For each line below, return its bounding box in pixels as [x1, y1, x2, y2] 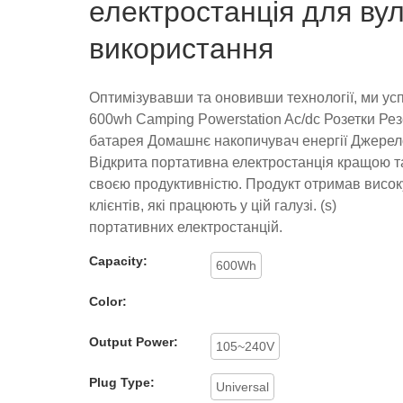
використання [89, 31, 273, 65]
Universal [216, 379, 269, 394]
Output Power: [89, 334, 178, 349]
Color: [89, 293, 127, 309]
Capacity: [89, 253, 148, 268]
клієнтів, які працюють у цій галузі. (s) [89, 197, 336, 213]
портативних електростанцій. [89, 219, 282, 235]
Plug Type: [89, 374, 155, 390]
